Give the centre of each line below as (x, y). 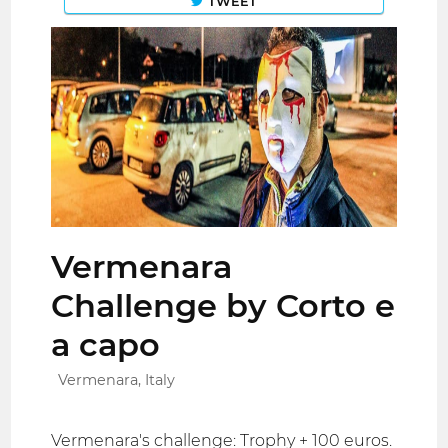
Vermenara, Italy (117, 380)
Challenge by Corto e (223, 305)
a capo (106, 344)
